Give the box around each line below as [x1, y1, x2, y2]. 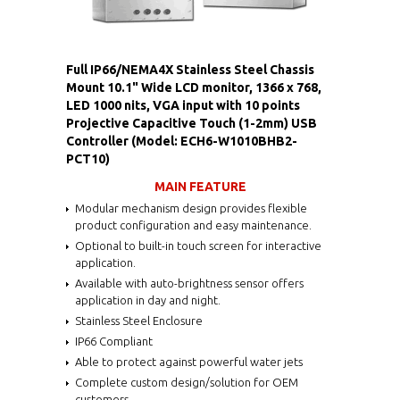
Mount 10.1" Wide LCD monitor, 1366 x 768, [66, 79, 321, 95]
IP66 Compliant [75, 334, 153, 347]
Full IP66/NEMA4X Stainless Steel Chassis [66, 62, 314, 77]
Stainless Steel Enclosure [75, 313, 203, 327]
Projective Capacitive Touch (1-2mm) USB [66, 115, 317, 130]
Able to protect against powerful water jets [75, 354, 303, 368]
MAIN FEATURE [154, 179, 246, 194]
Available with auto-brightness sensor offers [75, 276, 304, 289]
